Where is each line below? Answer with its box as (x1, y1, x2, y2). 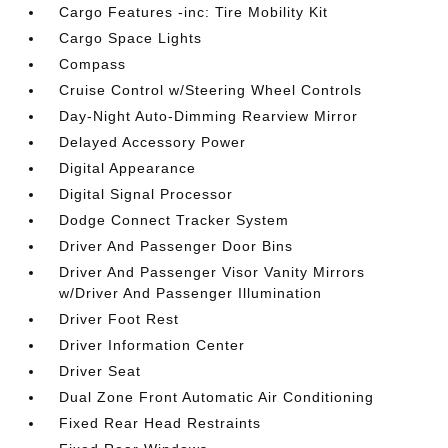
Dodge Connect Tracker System (59, 212, 290, 228)
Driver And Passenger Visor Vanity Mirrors (59, 264, 366, 280)
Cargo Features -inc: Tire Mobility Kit (59, 4, 329, 20)
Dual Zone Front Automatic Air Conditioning (59, 389, 375, 405)
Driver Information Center (59, 337, 246, 353)
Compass (59, 56, 127, 72)
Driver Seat (59, 363, 142, 379)
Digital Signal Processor (59, 186, 234, 202)
